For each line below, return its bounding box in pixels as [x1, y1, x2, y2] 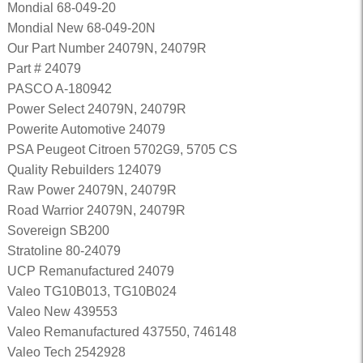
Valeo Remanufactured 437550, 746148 [6, 325, 237, 339]
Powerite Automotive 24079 [6, 122, 165, 136]
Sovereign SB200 [6, 224, 109, 237]
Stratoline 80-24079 [6, 244, 121, 258]
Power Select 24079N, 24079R [6, 102, 186, 116]
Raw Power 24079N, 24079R [6, 183, 177, 197]
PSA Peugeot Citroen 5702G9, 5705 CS [6, 143, 237, 156]
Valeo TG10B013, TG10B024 [6, 284, 177, 298]
